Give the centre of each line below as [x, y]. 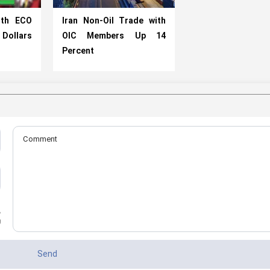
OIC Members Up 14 [114, 37]
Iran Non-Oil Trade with [114, 22]
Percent [78, 52]
